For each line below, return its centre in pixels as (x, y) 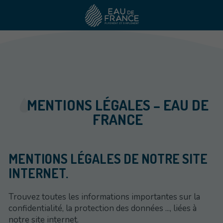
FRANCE (117, 119)
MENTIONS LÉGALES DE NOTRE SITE (108, 159)
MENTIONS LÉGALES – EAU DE (117, 105)
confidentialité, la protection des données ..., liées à (103, 209)
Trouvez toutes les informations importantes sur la (104, 197)
